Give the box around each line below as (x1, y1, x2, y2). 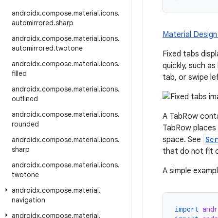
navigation (12, 196, 45, 204)
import (175, 204, 199, 214)
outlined (12, 94, 38, 103)
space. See (163, 135, 203, 145)
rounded (12, 120, 39, 128)
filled (12, 69, 27, 78)
